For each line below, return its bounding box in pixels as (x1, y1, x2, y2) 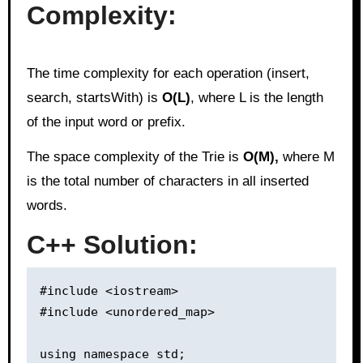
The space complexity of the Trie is (26, 149, 243, 164)
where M (282, 149, 335, 164)
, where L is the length (190, 90, 323, 105)
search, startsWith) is (26, 90, 162, 105)
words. (26, 198, 67, 213)
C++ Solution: (26, 230, 198, 259)
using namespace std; (39, 346, 186, 361)
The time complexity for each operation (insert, (26, 66, 310, 81)
